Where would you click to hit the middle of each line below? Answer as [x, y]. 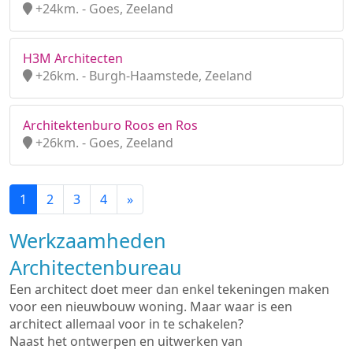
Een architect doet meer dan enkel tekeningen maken [169, 289]
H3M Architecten [73, 58]
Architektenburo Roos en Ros [110, 125]
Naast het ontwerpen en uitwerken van [126, 341]
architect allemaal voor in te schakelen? [126, 324]
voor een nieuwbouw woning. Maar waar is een [151, 307]
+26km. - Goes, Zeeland [103, 143]
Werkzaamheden [88, 240]
